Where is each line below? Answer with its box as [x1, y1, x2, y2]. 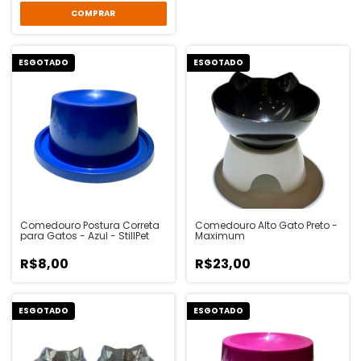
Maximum [194, 228, 245, 243]
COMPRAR [71, 7, 116, 20]
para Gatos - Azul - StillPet [20, 228, 149, 243]
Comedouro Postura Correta [20, 218, 160, 232]
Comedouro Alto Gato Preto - [194, 218, 338, 232]
